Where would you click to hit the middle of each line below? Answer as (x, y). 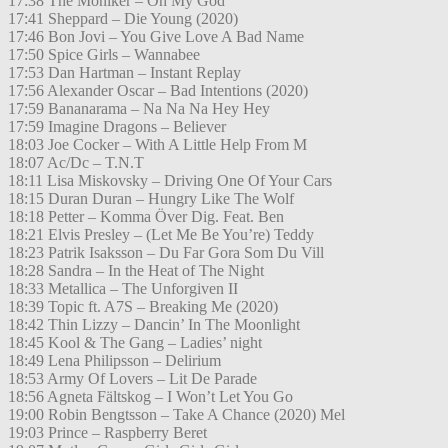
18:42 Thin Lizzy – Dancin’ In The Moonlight (154, 325)
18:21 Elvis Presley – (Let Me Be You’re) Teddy (161, 235)
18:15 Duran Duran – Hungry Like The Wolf (151, 199)
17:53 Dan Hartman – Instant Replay (124, 73)
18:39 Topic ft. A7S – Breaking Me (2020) (143, 307)
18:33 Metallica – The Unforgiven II (123, 289)
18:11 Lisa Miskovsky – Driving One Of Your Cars (170, 181)
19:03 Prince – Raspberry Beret (107, 433)
